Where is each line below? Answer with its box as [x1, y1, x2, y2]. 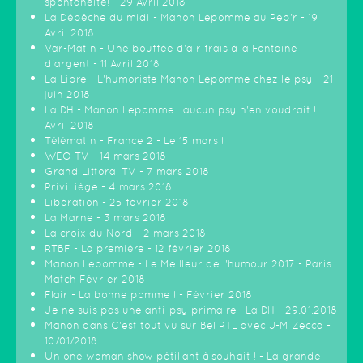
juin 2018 [45, 88, 90, 100]
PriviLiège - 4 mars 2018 [45, 181, 172, 193]
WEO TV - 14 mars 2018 [45, 150, 166, 162]
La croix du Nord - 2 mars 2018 [45, 227, 206, 239]
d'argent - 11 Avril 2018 [45, 58, 160, 70]
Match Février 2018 [45, 273, 145, 285]
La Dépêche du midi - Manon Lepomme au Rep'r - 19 [45, 11, 318, 23]
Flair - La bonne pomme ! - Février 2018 [45, 288, 252, 301]
